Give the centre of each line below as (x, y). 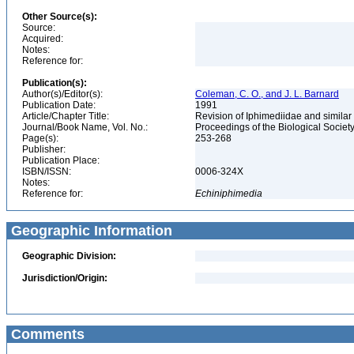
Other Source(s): (60, 17)
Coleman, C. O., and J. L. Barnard (267, 94)
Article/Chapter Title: (66, 116)
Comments (46, 334)
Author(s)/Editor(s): (62, 94)
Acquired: (43, 39)
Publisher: (44, 149)
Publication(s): (55, 83)
